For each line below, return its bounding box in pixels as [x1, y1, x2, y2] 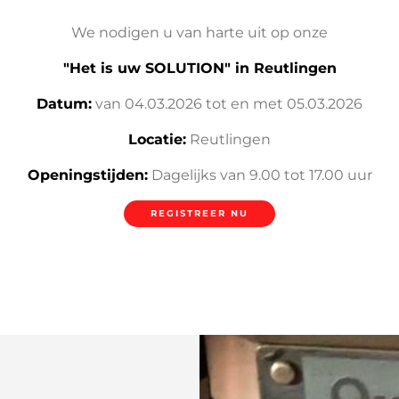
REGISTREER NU [151, 207, 248, 219]
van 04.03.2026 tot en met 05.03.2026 [92, 94, 362, 112]
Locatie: [128, 130, 186, 148]
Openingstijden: [27, 166, 148, 183]
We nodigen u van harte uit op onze [71, 23, 328, 41]
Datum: [37, 94, 92, 112]
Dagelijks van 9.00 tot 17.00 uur [147, 166, 372, 183]
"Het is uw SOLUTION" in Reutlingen [62, 59, 337, 77]
